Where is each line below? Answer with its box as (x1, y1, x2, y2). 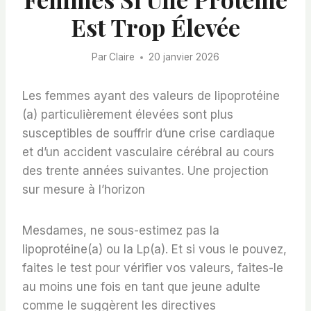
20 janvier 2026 (149, 51, 220, 63)
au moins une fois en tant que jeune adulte (22, 280, 260, 294)
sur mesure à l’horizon (22, 183, 145, 197)
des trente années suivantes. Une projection (22, 164, 269, 178)
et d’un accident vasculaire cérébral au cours (22, 145, 274, 160)
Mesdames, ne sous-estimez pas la (22, 224, 219, 238)
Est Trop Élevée (71, 10, 240, 43)
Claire (109, 51, 135, 63)
